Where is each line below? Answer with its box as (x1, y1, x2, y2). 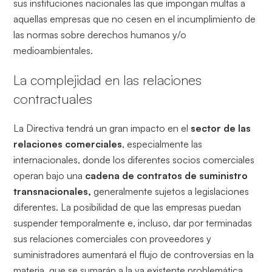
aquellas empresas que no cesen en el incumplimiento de (13, 13, 256, 25)
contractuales (13, 90, 93, 107)
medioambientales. (13, 44, 93, 57)
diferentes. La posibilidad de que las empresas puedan (13, 201, 242, 214)
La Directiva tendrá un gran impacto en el (13, 122, 191, 135)
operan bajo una (13, 169, 86, 182)
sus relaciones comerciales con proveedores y (13, 233, 212, 245)
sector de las (191, 122, 251, 135)
